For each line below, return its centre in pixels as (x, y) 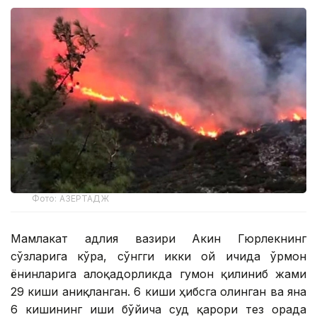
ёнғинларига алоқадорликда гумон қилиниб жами (158, 273)
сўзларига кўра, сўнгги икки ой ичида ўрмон (158, 256)
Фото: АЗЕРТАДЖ (70, 198)
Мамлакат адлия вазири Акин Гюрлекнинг (158, 238)
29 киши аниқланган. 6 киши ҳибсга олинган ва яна (158, 291)
